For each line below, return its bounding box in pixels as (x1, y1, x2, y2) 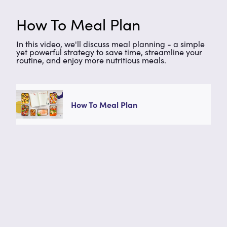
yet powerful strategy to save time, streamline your (16, 46, 202, 57)
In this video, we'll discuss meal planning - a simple (16, 38, 205, 49)
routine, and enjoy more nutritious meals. (16, 54, 166, 65)
